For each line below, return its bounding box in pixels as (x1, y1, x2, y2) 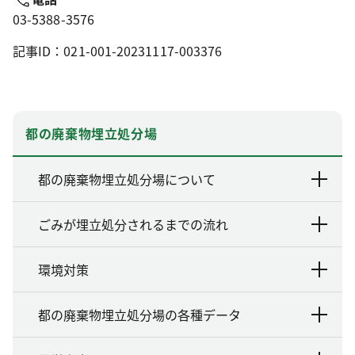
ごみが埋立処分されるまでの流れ (38, 215, 228, 235)
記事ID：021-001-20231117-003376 (13, 41, 223, 61)
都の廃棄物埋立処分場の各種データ (38, 305, 241, 325)
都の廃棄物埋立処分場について (38, 170, 216, 189)
